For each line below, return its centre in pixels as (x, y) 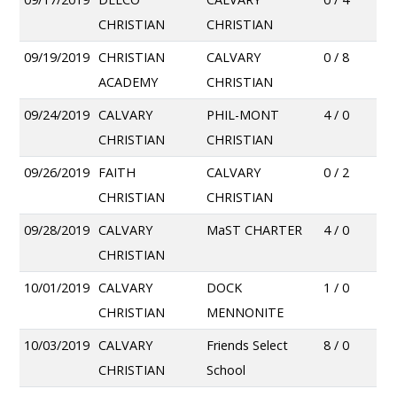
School (226, 370)
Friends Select (248, 346)
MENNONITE (245, 313)
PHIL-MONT (243, 115)
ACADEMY (128, 82)
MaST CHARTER (255, 230)
